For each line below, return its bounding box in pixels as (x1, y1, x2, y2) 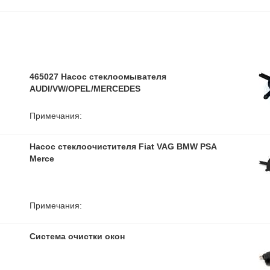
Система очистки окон (30, 231, 125, 241)
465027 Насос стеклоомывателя (30, 72, 166, 81)
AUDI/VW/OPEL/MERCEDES (30, 84, 140, 93)
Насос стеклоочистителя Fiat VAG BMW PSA (30, 142, 216, 151)
